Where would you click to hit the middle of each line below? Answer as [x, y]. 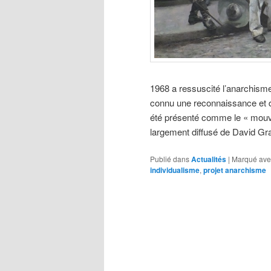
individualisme [175, 170]
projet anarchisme [235, 170]
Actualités [209, 159]
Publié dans [170, 158]
